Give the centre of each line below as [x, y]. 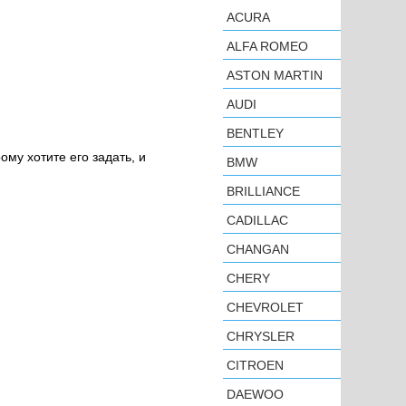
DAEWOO [255, 394]
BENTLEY [255, 133]
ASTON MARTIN [275, 75]
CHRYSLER [261, 336]
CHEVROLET [265, 307]
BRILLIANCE [263, 191]
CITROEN [255, 365]
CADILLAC [257, 220]
